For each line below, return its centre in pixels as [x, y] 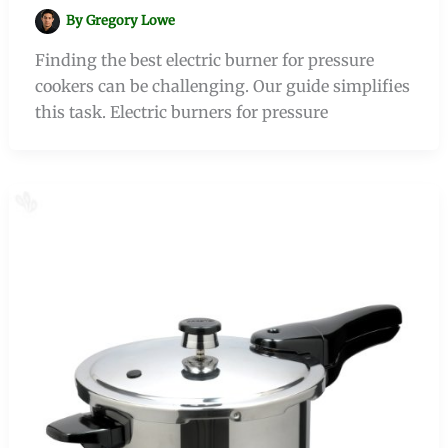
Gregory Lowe [131, 20]
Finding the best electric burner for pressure [204, 59]
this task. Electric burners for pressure [181, 111]
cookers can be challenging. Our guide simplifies [222, 85]
